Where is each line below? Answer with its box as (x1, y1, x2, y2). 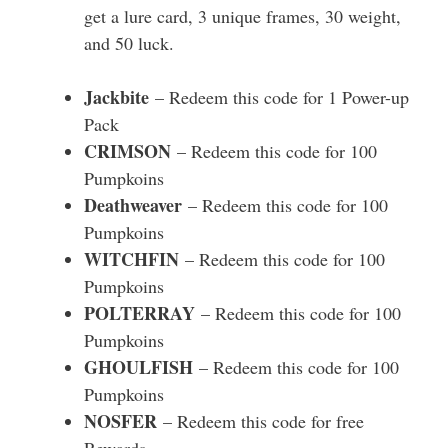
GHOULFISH (84, 354, 199, 380)
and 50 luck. (84, 31, 174, 55)
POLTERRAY (84, 300, 201, 326)
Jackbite (84, 84, 155, 110)
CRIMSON (84, 138, 177, 164)
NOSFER (84, 408, 163, 434)
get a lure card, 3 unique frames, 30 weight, (84, 4, 401, 28)
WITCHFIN (84, 246, 185, 272)
